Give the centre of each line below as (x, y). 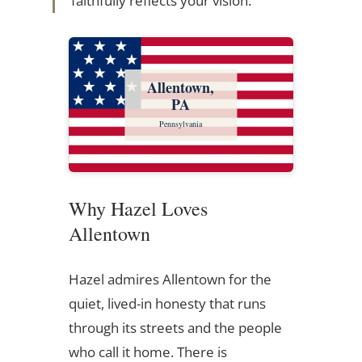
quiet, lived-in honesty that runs (167, 304)
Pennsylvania (181, 123)
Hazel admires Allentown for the (170, 280)
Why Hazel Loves (138, 209)
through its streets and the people (175, 328)
